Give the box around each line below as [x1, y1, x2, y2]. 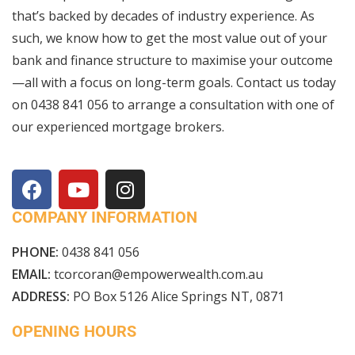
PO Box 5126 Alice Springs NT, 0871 [73, 288, 284, 305]
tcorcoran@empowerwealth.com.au [54, 265, 263, 283]
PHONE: [12, 243, 62, 261]
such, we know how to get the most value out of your [12, 29, 327, 47]
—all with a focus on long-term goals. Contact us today [12, 74, 336, 91]
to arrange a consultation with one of [109, 96, 334, 113]
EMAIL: [12, 265, 54, 283]
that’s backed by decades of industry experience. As [12, 7, 315, 25]
